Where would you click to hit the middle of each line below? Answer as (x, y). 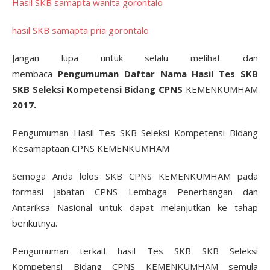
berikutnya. (35, 223)
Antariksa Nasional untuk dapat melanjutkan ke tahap (135, 207)
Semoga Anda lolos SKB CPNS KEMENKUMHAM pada (135, 176)
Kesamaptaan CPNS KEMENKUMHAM (91, 148)
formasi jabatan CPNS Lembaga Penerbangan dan (135, 191)
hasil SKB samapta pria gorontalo (80, 30)
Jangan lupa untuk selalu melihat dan (135, 58)
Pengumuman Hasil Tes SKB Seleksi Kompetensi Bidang (135, 132)
